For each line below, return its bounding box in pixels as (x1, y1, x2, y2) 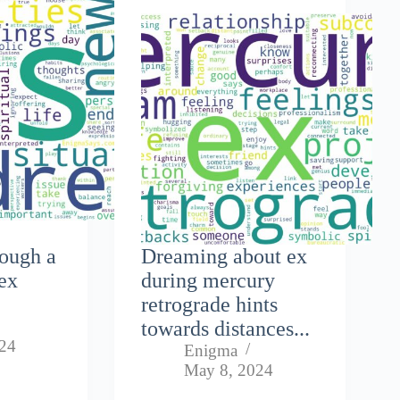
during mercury (141, 268, 276, 292)
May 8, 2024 (184, 360, 274, 379)
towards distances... (141, 316, 311, 340)
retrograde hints (141, 292, 279, 316)
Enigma (184, 340, 238, 360)
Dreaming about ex (141, 244, 308, 268)
